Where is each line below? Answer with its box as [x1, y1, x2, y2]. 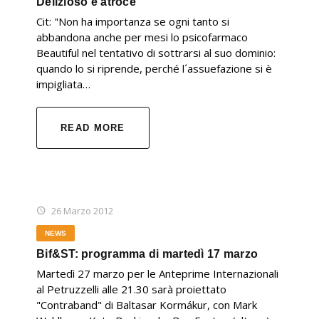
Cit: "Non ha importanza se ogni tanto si [36, 14, 229, 29]
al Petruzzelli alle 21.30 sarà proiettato [36, 282, 226, 297]
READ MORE [61, 122, 125, 134]
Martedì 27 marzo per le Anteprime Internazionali [36, 266, 278, 281]
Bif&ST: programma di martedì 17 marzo [36, 248, 258, 261]
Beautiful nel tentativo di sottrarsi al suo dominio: [36, 46, 276, 61]
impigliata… [36, 77, 90, 92]
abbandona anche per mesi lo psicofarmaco [36, 30, 248, 45]
